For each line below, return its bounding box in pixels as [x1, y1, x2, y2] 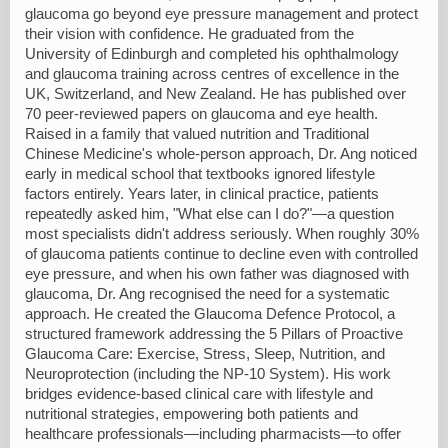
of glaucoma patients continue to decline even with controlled [25, 245, 418, 262]
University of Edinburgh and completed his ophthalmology [25, 45, 399, 62]
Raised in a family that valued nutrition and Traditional [25, 125, 369, 142]
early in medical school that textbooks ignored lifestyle [25, 165, 375, 182]
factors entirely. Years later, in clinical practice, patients [25, 185, 379, 202]
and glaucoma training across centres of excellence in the [25, 65, 399, 82]
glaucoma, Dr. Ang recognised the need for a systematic [25, 285, 390, 302]
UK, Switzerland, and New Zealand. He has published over [25, 85, 406, 102]
